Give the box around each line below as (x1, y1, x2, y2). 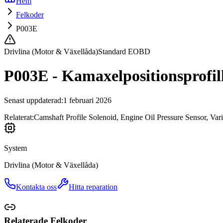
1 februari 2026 (63, 96, 111, 105)
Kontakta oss (16, 182, 57, 191)
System (4, 143, 27, 152)
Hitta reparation (69, 182, 117, 191)
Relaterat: (4, 112, 34, 121)
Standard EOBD (98, 47, 150, 56)
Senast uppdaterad (4, 96, 61, 105)
